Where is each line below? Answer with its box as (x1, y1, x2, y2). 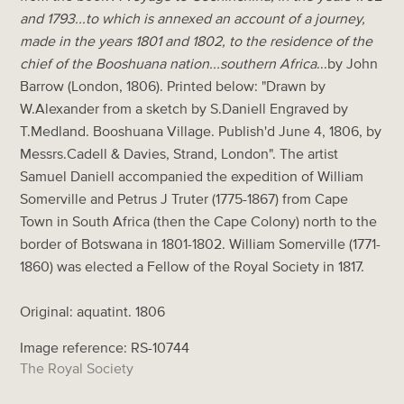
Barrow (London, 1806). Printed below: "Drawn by (20, 77, 326, 94)
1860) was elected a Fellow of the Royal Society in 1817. (20, 257, 365, 274)
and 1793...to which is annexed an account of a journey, (20, 9, 366, 26)
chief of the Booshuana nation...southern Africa (20, 54, 317, 71)
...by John (317, 54, 379, 71)
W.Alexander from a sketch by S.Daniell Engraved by (20, 99, 349, 116)
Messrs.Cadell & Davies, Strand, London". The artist (20, 144, 339, 161)
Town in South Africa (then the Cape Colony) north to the (20, 212, 378, 229)
